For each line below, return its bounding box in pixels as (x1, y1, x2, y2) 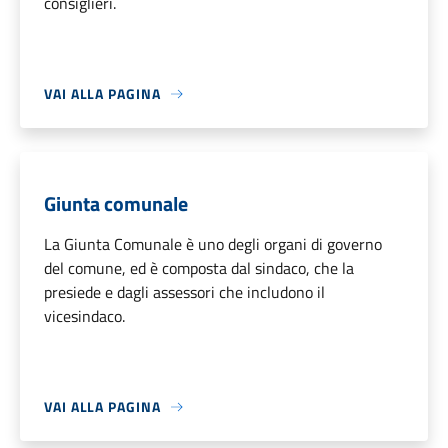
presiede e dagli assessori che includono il (44, 280, 325, 305)
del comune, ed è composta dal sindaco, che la (44, 256, 354, 281)
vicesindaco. (44, 304, 125, 329)
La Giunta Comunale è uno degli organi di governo (44, 232, 382, 257)
